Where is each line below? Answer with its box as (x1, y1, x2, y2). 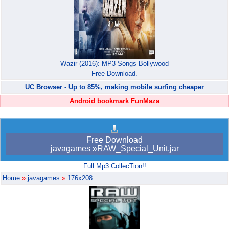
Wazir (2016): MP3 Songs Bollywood (60, 60, 169, 68)
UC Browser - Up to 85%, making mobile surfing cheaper (25, 83, 204, 91)
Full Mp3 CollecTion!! (83, 162, 146, 170)
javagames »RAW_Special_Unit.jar (50, 144, 179, 153)
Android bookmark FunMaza (70, 97, 159, 105)
